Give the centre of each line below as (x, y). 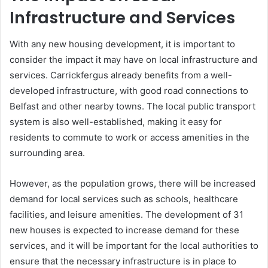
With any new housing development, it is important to (122, 44)
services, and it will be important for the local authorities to (134, 246)
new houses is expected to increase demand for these (124, 230)
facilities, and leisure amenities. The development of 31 (127, 214)
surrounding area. (47, 153)
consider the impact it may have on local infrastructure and (133, 60)
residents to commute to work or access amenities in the (130, 137)
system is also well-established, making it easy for (116, 122)
